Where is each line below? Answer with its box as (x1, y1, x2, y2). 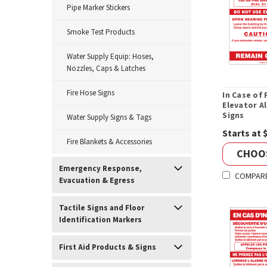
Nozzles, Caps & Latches (67, 63, 145, 74)
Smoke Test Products (67, 27, 135, 38)
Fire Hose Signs (67, 88, 114, 98)
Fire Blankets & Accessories (67, 136, 152, 147)
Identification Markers (59, 215, 142, 225)
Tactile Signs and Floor (59, 203, 144, 213)
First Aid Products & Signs (59, 242, 156, 253)
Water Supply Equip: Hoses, (67, 51, 154, 62)
